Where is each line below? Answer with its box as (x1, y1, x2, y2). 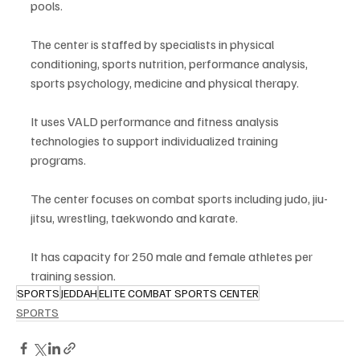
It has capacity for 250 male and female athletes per (31, 248, 315, 265)
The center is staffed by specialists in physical (31, 36, 276, 53)
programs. (31, 152, 86, 169)
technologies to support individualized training (31, 133, 280, 149)
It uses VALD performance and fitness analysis (31, 113, 281, 130)
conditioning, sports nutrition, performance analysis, (31, 55, 310, 72)
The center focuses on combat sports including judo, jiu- (31, 190, 328, 207)
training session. (31, 268, 116, 284)
